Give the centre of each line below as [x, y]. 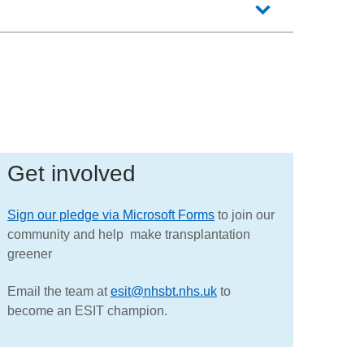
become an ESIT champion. [87, 311]
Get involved [71, 174]
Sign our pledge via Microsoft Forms [111, 214]
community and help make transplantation [129, 234]
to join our [245, 214]
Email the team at [59, 292]
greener [30, 253]
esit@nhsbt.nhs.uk [164, 292]
